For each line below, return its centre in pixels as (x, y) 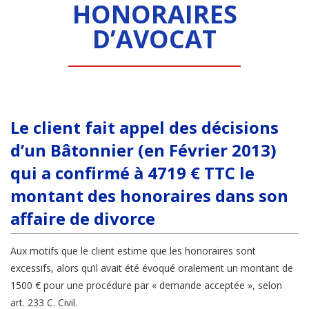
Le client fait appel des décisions (144, 128)
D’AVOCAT (154, 39)
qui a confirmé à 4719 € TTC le (132, 173)
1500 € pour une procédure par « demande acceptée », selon (146, 286)
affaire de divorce (83, 219)
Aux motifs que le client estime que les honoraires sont (133, 251)
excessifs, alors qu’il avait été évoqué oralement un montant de (152, 268)
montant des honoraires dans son (149, 196)
